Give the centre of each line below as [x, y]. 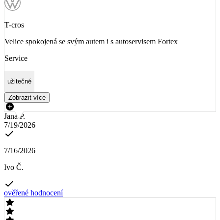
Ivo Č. [14, 167]
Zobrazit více [27, 97]
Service [16, 58]
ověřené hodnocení [33, 192]
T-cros [14, 25]
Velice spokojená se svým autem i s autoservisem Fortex [91, 42]
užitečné [19, 82]
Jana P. [14, 116]
